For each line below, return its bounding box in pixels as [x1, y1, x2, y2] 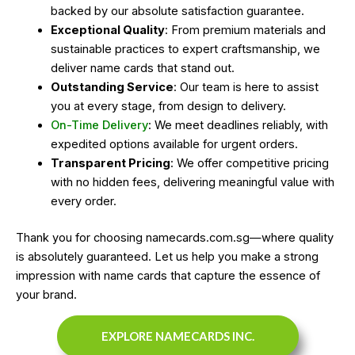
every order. [50, 193, 116, 208]
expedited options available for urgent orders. [50, 136, 298, 151]
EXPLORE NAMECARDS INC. [101, 329, 254, 344]
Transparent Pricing [50, 155, 170, 170]
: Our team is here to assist [173, 79, 319, 94]
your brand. [16, 287, 77, 302]
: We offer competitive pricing [170, 155, 329, 170]
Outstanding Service [50, 79, 174, 94]
